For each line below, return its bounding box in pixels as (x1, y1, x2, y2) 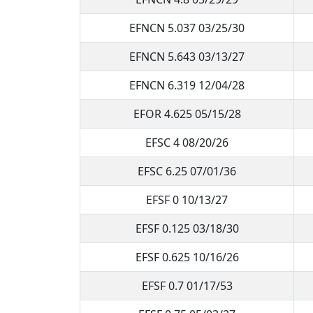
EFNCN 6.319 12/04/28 (129, 77, 245, 93)
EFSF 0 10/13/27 (146, 191, 228, 208)
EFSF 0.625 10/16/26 (135, 249, 239, 265)
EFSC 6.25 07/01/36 (138, 163, 236, 179)
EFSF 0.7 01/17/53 (141, 277, 233, 293)
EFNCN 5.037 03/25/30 (129, 20, 245, 36)
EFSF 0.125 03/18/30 (135, 220, 239, 236)
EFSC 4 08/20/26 (145, 134, 228, 150)
